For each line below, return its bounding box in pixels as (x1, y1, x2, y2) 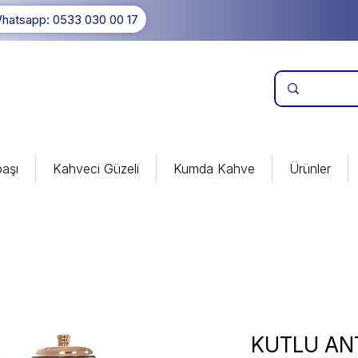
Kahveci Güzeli (53, 161, 139, 177)
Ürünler (289, 161, 331, 177)
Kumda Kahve (173, 161, 255, 177)
